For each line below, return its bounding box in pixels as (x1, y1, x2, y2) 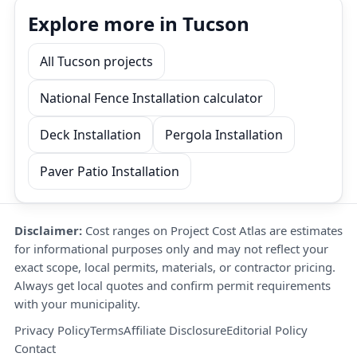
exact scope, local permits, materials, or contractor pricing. (14, 259, 335, 275)
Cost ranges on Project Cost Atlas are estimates (82, 222, 343, 238)
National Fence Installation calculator (40, 89, 263, 107)
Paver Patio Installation (40, 163, 179, 180)
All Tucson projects (40, 53, 153, 70)
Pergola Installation (165, 126, 283, 143)
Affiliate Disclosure (124, 322, 226, 338)
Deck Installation (40, 126, 141, 143)
